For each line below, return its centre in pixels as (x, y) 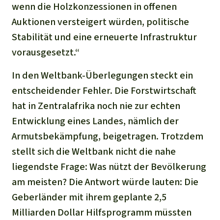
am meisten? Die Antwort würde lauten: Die (105, 182)
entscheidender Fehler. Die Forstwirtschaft (104, 91)
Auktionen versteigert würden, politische (100, 22)
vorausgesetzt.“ (46, 52)
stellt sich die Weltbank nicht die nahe (94, 151)
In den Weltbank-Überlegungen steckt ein (102, 75)
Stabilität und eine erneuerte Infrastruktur (104, 37)
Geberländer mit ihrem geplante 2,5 (89, 197)
